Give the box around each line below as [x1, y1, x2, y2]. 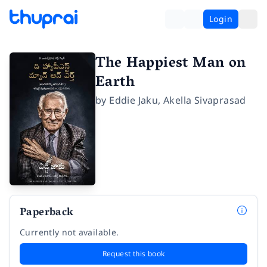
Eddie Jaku [109, 94, 159, 107]
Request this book [102, 248, 165, 259]
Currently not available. [20, 226, 119, 238]
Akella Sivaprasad [163, 94, 246, 107]
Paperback [20, 203, 74, 223]
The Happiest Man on [95, 51, 246, 77]
